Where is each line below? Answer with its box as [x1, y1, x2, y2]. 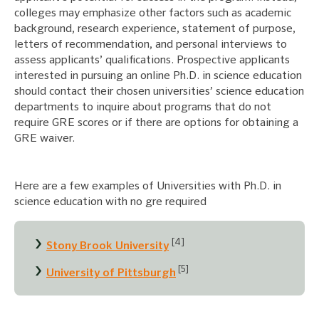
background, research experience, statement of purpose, [14, 23, 296, 36]
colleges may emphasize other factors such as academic [14, 8, 291, 20]
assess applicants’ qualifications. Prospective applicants [14, 55, 290, 67]
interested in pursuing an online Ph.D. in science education [14, 70, 302, 83]
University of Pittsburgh [46, 267, 176, 279]
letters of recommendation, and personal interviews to [14, 39, 287, 51]
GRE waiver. [14, 133, 75, 145]
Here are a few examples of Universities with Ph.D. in [14, 181, 281, 193]
